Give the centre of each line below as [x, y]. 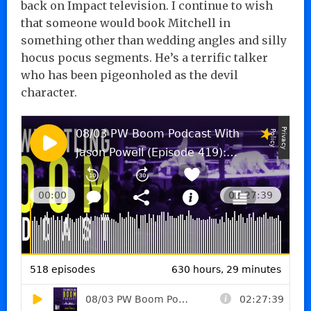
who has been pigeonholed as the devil [129, 75]
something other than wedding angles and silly [154, 40]
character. [49, 92]
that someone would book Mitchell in [126, 23]
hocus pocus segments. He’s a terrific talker [144, 57]
